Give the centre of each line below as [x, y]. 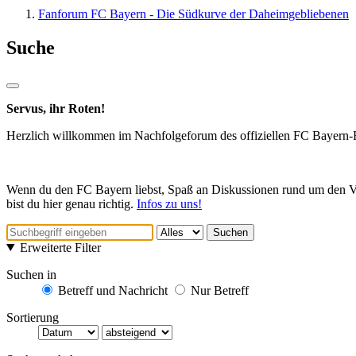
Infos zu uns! [169, 203]
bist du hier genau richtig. [72, 203]
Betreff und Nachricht [111, 290]
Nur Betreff [218, 290]
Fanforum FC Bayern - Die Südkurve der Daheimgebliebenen [193, 14]
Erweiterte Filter [60, 247]
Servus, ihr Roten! [56, 108]
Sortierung [33, 317]
